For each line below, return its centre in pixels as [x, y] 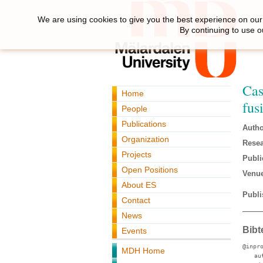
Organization [145, 139]
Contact [136, 200]
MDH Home [143, 251]
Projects [136, 154]
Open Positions [150, 170]
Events [134, 231]
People [134, 109]
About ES [139, 185]
